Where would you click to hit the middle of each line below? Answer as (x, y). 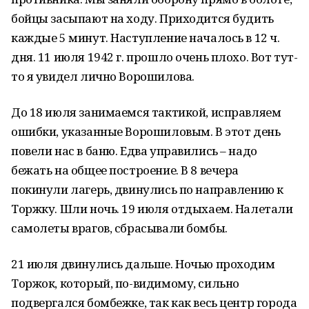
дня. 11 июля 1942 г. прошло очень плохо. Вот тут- (154, 57)
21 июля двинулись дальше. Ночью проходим (143, 264)
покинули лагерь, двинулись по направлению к (147, 189)
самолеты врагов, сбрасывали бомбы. (119, 228)
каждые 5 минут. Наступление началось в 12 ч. (146, 38)
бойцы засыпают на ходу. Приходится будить (142, 18)
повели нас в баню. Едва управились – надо (134, 151)
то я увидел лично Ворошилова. (103, 76)
